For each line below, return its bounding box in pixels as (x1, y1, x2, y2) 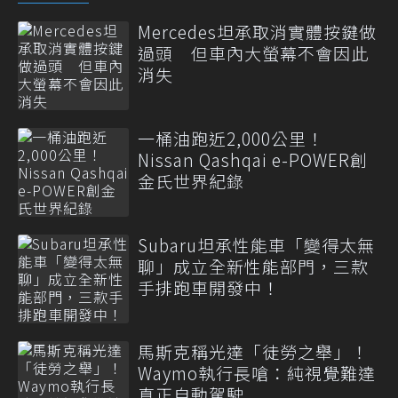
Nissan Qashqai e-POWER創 (138, 147, 368, 171)
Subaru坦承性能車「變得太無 (138, 233, 375, 257)
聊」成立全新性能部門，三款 (138, 254, 369, 278)
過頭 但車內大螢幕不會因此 (138, 41, 369, 65)
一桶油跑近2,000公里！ (138, 126, 324, 150)
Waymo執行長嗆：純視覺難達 (138, 361, 376, 385)
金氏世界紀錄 (138, 169, 244, 193)
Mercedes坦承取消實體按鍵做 (138, 20, 377, 44)
